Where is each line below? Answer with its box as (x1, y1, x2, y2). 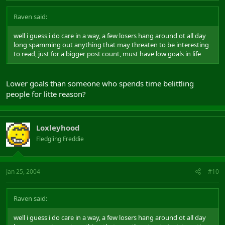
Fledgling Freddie (36, 134, 84, 143)
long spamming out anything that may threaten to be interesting (14, 40, 209, 49)
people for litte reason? (6, 88, 86, 99)
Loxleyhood (36, 122, 80, 133)
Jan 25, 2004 (6, 167, 40, 176)
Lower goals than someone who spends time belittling (6, 78, 194, 88)
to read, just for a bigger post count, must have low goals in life (14, 49, 201, 58)
